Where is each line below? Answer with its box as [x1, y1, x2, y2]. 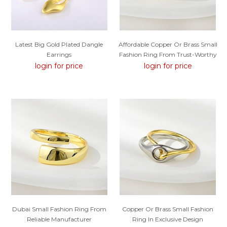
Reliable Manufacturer [26, 215, 92, 223]
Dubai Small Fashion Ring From [12, 205, 106, 213]
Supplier [156, 61, 180, 69]
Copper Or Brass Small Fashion [122, 205, 214, 213]
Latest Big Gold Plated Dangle [15, 41, 103, 49]
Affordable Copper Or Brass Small [118, 41, 217, 49]
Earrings [47, 51, 72, 59]
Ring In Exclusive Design [132, 215, 204, 223]
